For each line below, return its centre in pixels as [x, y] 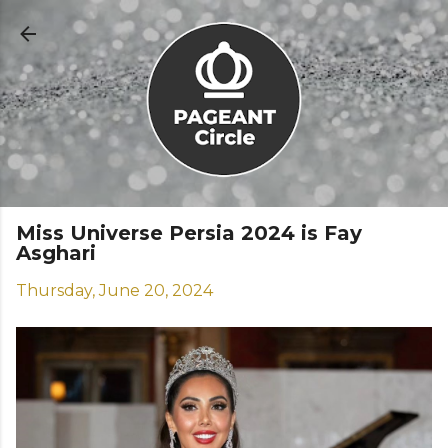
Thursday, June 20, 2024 [114, 290]
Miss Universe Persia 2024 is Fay [189, 232]
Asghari [56, 252]
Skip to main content [224, 24]
